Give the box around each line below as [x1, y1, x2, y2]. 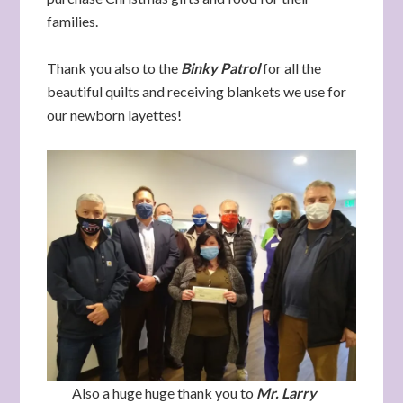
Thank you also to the [47, 59, 182, 76]
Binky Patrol [181, 59, 261, 76]
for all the [260, 59, 322, 76]
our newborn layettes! [47, 106, 183, 123]
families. [47, 13, 99, 30]
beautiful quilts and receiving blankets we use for [47, 83, 347, 100]
